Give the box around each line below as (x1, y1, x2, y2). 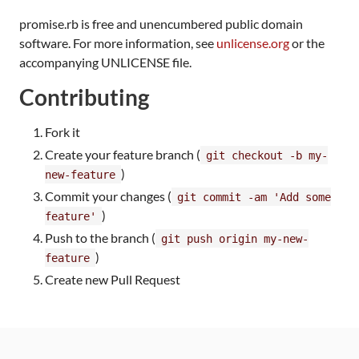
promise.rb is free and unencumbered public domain (19, 15, 303, 31)
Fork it (45, 123, 80, 139)
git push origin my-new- (161, 232, 309, 245)
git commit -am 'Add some (177, 190, 331, 204)
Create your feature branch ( (45, 146, 200, 162)
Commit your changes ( (45, 188, 171, 204)
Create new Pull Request (45, 271, 180, 287)
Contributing (19, 83, 149, 111)
